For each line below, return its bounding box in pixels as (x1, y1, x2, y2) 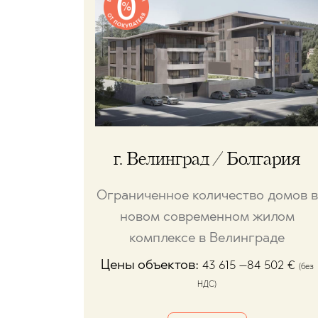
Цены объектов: (100, 259, 202, 273)
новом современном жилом (119, 211, 295, 225)
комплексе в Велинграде (129, 232, 285, 246)
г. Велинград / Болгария (114, 151, 300, 169)
